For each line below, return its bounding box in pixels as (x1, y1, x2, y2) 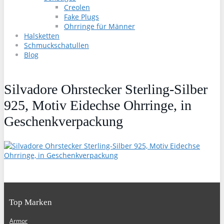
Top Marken (9, 197, 52, 207)
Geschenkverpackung (4, 113, 123, 129)
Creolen (64, 2, 90, 12)
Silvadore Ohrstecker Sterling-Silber (4, 81, 207, 97)
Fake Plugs (64, 12, 99, 21)
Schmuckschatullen (24, 40, 89, 50)
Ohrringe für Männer (64, 21, 135, 31)
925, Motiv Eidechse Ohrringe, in (4, 97, 191, 113)
